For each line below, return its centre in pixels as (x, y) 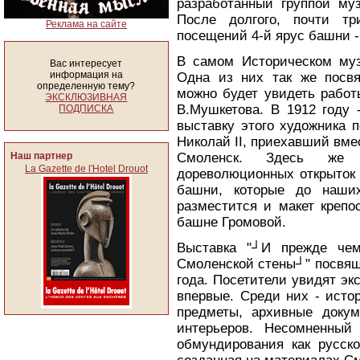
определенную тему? (86, 86)
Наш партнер (41, 156)
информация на (86, 75)
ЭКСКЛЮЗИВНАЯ (86, 97)
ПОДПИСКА (86, 108)
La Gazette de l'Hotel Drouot (86, 169)
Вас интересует (86, 63)
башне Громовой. (231, 222)
